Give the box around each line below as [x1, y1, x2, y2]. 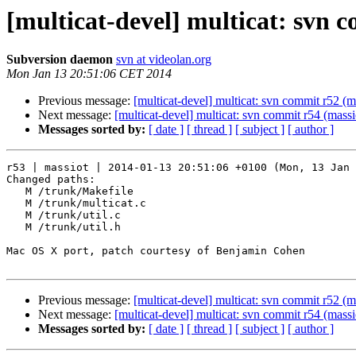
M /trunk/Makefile [6, 185, 25, 198]
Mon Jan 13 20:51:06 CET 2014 [6, 67, 172, 81]
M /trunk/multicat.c [6, 197, 25, 210]
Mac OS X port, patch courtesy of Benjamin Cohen [6, 245, 305, 257]
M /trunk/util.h [6, 221, 25, 234]
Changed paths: [6, 173, 95, 186]
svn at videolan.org [116, 52, 211, 67]
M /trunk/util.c [6, 209, 25, 222]
